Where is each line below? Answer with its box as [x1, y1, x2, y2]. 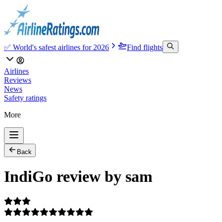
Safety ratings [4, 94, 47, 102]
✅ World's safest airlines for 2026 [4, 43, 109, 52]
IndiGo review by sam [4, 167, 153, 186]
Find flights [127, 43, 163, 52]
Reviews [4, 76, 31, 84]
